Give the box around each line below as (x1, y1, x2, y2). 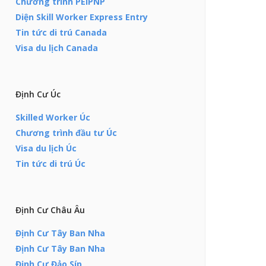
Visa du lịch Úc (15, 142, 77, 154)
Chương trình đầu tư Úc (15, 126, 117, 138)
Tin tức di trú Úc (15, 157, 85, 169)
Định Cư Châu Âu (15, 204, 85, 216)
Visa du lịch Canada (15, 42, 98, 53)
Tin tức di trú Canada (15, 26, 107, 38)
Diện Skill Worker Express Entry (15, 11, 148, 23)
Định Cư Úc (15, 88, 61, 100)
